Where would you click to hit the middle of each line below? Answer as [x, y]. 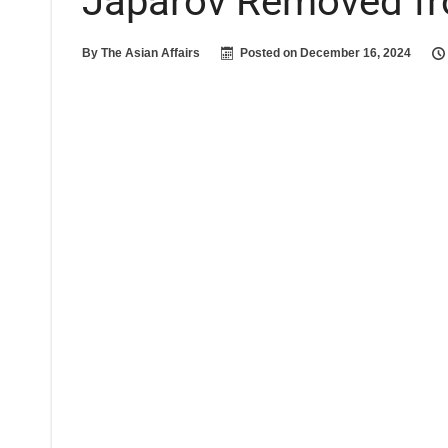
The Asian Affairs [150, 53]
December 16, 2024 [355, 53]
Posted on [270, 53]
